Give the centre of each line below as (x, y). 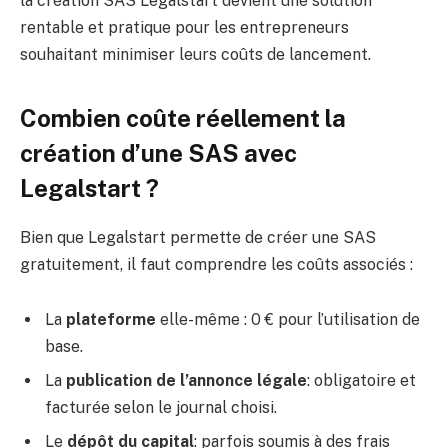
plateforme (111, 320)
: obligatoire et (361, 381)
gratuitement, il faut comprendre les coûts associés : (216, 264)
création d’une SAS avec (158, 152)
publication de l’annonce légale (186, 381)
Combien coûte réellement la (183, 117)
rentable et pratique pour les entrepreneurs (184, 28)
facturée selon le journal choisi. (161, 408)
